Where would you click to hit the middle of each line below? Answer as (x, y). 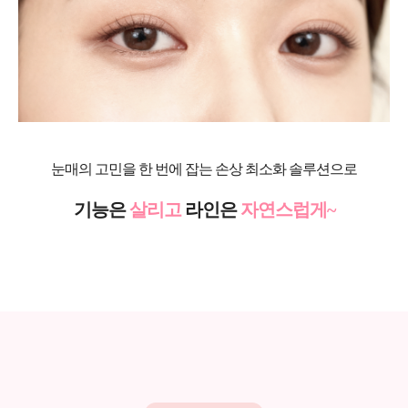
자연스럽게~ (287, 210)
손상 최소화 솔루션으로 (286, 169)
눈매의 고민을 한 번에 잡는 (133, 169)
